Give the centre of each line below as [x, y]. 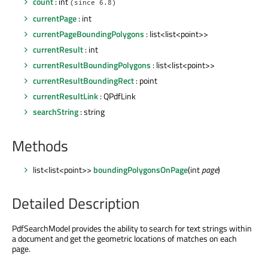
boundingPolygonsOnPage [141, 169]
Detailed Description [76, 204]
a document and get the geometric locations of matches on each [124, 239]
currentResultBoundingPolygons [92, 65]
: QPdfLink [117, 96]
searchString [56, 112]
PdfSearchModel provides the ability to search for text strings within [132, 229]
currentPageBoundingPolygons [89, 33]
